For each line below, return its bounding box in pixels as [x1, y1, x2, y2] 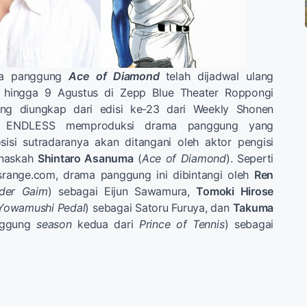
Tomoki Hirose [196, 184, 273, 198]
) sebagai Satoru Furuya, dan [85, 200, 233, 214]
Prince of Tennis [138, 217, 225, 231]
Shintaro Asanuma [37, 151, 134, 165]
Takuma [232, 200, 273, 214]
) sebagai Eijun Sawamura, [47, 184, 197, 198]
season [36, 217, 72, 231]
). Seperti [225, 151, 273, 165]
